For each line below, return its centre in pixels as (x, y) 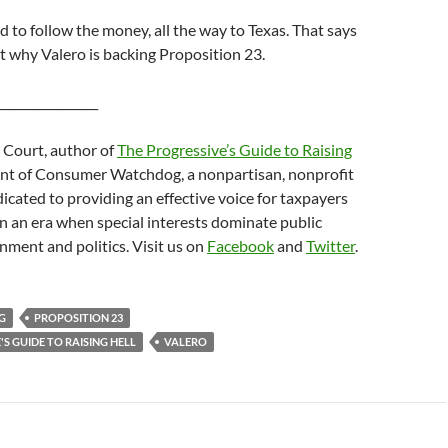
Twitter (330, 245)
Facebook (240, 245)
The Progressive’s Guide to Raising (234, 149)
